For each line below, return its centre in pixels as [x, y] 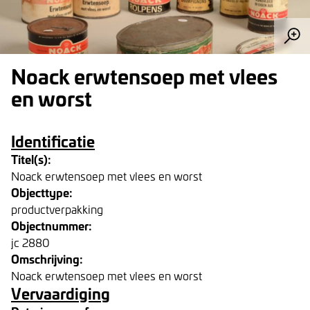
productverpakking [57, 209]
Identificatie [53, 141]
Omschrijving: [47, 258]
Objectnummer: [52, 225]
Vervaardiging [61, 293]
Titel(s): [31, 159]
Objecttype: [42, 192]
